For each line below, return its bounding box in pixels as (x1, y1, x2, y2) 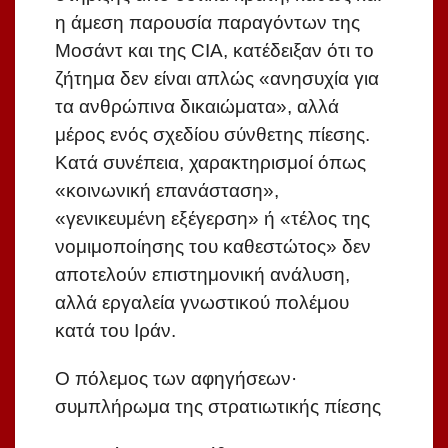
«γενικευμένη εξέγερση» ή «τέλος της (55, 208, 370, 230)
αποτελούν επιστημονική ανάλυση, (55, 264, 350, 286)
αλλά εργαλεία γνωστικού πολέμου (55, 292, 349, 314)
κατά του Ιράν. (55, 320, 176, 342)
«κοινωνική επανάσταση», (55, 180, 279, 202)
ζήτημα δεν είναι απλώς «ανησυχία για (55, 68, 379, 90)
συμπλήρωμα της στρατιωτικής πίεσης (55, 396, 381, 418)
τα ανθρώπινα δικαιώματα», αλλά (55, 96, 339, 118)
